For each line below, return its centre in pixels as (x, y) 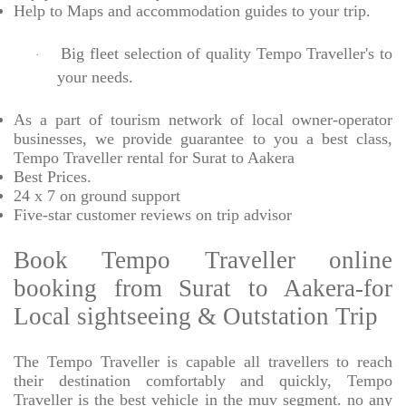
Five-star (43, 215)
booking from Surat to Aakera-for (203, 289)
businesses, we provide (93, 139)
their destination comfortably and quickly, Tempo (203, 381)
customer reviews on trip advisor (182, 215)
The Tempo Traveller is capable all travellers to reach (203, 362)
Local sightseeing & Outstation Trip (196, 317)
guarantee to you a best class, (286, 139)
